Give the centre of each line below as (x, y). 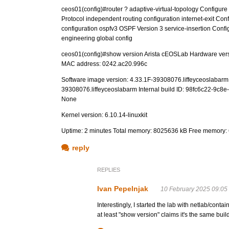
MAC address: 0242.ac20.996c (104, 64)
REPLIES (109, 170)
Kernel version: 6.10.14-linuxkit (104, 115)
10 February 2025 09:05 (194, 189)
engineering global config (97, 38)
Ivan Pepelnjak (123, 189)
